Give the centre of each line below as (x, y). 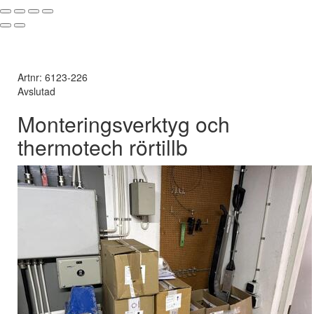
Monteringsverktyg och (124, 124)
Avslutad (36, 91)
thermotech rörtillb (103, 147)
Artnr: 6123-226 (53, 77)
